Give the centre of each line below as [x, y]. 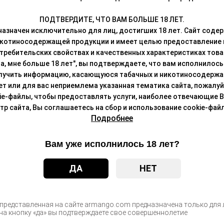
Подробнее [112, 118]
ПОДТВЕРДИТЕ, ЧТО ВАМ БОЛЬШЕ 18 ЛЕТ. [112, 19]
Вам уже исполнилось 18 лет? [112, 144]
